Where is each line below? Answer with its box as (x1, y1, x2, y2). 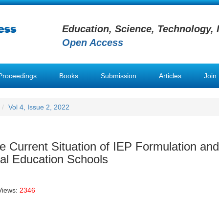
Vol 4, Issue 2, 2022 (8, 103, 69, 111)
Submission (101, 72, 136, 80)
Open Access (62, 37, 123, 48)
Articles (159, 72, 181, 80)
